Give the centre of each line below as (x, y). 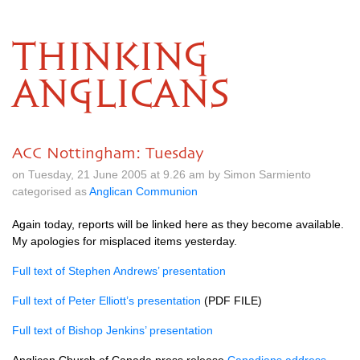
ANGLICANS (121, 96)
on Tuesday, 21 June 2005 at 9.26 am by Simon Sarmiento (162, 174)
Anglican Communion (143, 191)
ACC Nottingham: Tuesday (108, 153)
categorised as (51, 191)
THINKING (110, 59)
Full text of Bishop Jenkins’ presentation (112, 330)
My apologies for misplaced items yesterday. (125, 241)
